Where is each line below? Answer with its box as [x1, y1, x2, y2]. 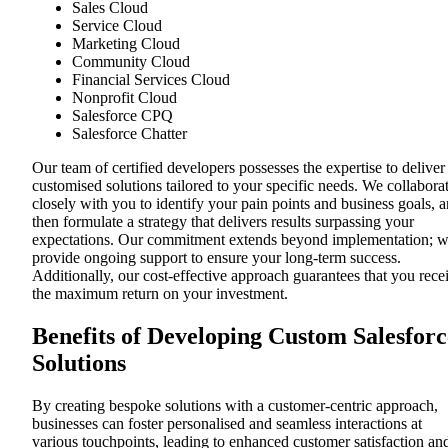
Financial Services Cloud [72, 71, 230, 89]
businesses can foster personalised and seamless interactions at [32, 415, 422, 433]
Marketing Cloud [72, 35, 180, 53]
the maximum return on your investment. [32, 285, 288, 303]
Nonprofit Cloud [72, 89, 177, 107]
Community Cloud [72, 53, 190, 71]
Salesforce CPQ [72, 107, 173, 125]
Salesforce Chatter [72, 125, 187, 143]
